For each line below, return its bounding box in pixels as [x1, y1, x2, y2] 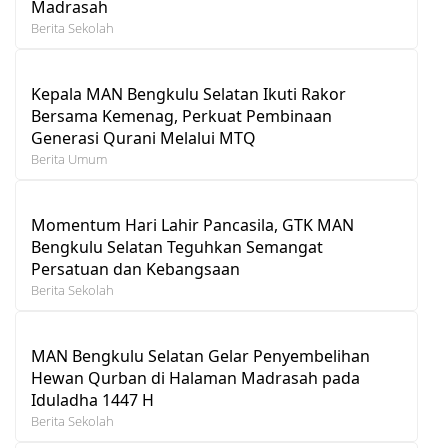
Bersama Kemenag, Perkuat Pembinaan [31, 104, 332, 127]
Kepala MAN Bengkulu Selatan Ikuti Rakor [31, 82, 346, 105]
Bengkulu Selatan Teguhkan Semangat [31, 235, 323, 258]
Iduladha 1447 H [31, 388, 154, 411]
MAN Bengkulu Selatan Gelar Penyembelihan [31, 344, 370, 367]
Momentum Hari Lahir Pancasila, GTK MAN [31, 213, 354, 236]
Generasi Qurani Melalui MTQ [31, 126, 256, 149]
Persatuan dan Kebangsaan [31, 257, 240, 280]
